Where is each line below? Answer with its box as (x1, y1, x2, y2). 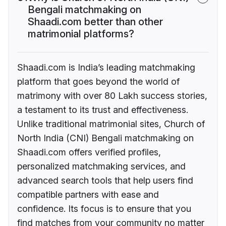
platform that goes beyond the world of (17, 76, 180, 87)
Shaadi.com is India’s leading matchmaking (17, 62, 195, 73)
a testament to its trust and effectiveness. (17, 104, 188, 116)
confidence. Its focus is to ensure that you (17, 203, 191, 214)
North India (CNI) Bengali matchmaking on (17, 133, 194, 144)
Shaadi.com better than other (28, 16, 163, 28)
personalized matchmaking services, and (17, 161, 186, 172)
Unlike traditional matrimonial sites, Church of (17, 119, 205, 130)
